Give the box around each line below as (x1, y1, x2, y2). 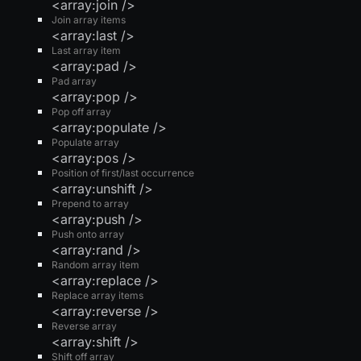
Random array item (52, 258, 139, 271)
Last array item (52, 44, 121, 56)
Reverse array (52, 319, 117, 332)
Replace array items (52, 288, 143, 301)
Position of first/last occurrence (52, 166, 194, 179)
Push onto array (52, 227, 124, 240)
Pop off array (52, 105, 111, 118)
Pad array (52, 74, 97, 87)
